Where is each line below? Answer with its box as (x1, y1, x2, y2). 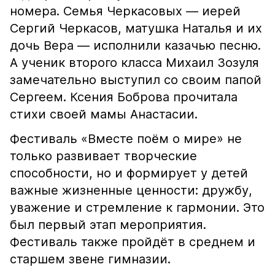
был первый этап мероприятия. (10, 217, 206, 232)
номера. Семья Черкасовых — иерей (10, 4, 241, 18)
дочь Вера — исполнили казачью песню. (10, 38, 261, 53)
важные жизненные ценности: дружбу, (10, 183, 252, 198)
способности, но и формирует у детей (10, 166, 248, 180)
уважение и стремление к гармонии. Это (10, 200, 265, 215)
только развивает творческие (10, 149, 197, 163)
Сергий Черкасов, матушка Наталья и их (10, 21, 262, 36)
